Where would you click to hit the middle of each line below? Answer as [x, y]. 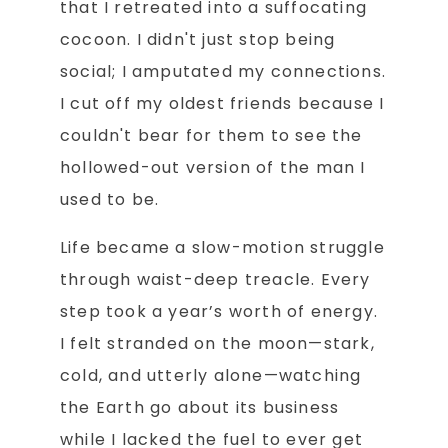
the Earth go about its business [200, 408]
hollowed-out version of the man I [213, 168]
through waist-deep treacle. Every [215, 280]
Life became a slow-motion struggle [222, 248]
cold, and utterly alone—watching [211, 376]
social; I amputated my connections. [223, 72]
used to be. [110, 200]
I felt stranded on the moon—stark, [217, 344]
